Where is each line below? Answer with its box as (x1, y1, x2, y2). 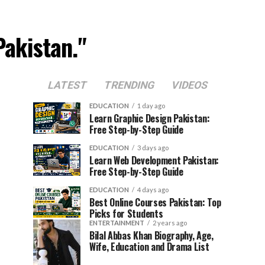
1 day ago (137, 102, 165, 109)
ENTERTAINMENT (89, 219, 144, 227)
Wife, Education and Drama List (89, 240, 209, 254)
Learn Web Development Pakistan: (89, 153, 219, 167)
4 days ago (137, 186, 169, 193)
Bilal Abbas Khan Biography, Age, (89, 228, 214, 243)
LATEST (46, 79, 89, 91)
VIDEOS (170, 79, 209, 91)
